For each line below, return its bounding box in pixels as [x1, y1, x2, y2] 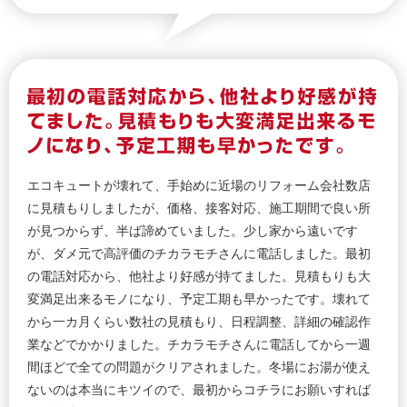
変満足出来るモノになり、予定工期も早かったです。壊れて [27, 292, 371, 307]
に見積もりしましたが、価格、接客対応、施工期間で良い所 [27, 201, 371, 216]
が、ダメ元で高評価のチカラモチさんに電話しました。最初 [27, 246, 371, 262]
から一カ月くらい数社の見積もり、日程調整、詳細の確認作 [27, 314, 371, 330]
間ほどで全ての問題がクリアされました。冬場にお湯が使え [27, 360, 371, 375]
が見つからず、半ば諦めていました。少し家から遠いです [27, 223, 358, 239]
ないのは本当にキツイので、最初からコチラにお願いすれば [27, 382, 371, 398]
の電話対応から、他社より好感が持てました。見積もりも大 [27, 269, 371, 284]
